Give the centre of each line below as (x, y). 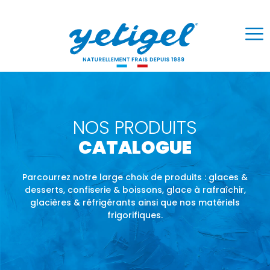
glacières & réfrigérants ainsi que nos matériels (135, 202)
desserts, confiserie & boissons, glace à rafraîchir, (135, 190)
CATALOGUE (135, 148)
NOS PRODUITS (135, 128)
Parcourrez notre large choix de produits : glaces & (135, 177)
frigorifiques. (135, 215)
